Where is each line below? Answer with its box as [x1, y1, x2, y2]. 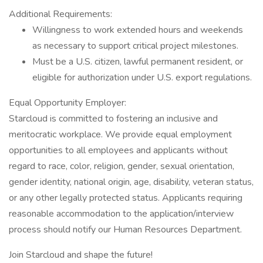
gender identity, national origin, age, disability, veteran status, [9, 176, 254, 188]
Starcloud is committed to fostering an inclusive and [9, 112, 218, 125]
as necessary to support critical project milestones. [32, 39, 238, 52]
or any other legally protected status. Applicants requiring [9, 191, 242, 204]
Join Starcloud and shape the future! [9, 248, 153, 261]
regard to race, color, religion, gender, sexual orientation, [9, 160, 234, 173]
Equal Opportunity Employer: [9, 96, 126, 109]
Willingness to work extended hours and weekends [32, 23, 243, 36]
